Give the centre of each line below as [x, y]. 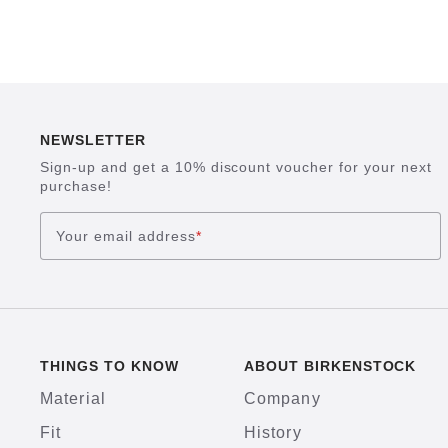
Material [73, 398]
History [272, 432]
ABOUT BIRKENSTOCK [330, 366]
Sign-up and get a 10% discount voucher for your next [236, 167]
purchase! [76, 186]
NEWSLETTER [93, 140]
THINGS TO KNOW [109, 366]
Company [282, 398]
